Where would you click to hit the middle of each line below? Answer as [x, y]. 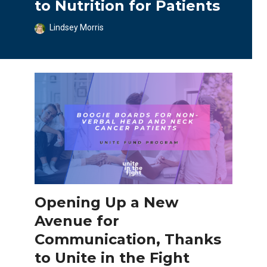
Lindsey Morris [77, 27]
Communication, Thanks [128, 239]
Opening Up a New [106, 202]
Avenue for [77, 221]
